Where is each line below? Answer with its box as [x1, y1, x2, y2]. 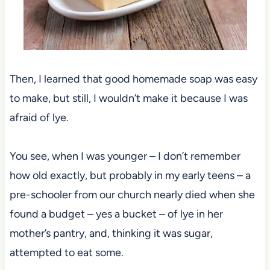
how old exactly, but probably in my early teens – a [9, 168, 251, 182]
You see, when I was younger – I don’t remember [9, 149, 240, 163]
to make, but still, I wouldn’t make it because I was [9, 91, 248, 105]
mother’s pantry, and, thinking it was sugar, [9, 226, 213, 240]
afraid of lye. [9, 110, 71, 124]
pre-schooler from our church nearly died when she [9, 187, 255, 201]
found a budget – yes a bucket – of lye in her [9, 207, 223, 221]
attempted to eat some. [9, 245, 126, 259]
